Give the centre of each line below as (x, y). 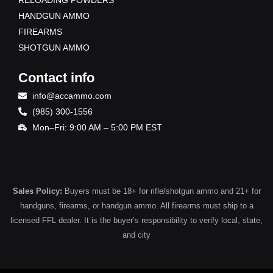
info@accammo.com (72, 96)
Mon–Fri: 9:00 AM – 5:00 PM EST (97, 128)
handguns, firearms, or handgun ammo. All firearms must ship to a (136, 206)
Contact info (56, 78)
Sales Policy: (37, 191)
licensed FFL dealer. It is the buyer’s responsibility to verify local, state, (136, 221)
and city (136, 235)
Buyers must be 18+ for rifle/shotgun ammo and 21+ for (161, 191)
